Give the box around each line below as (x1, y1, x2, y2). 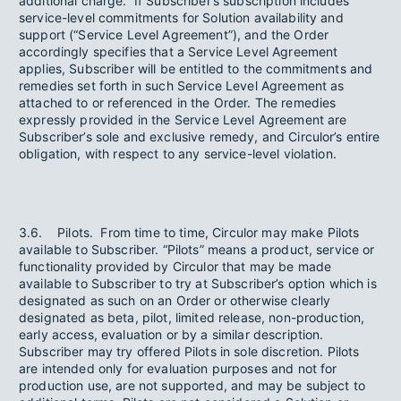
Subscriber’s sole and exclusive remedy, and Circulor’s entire (19, 129, 380, 144)
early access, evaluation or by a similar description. (19, 327, 324, 342)
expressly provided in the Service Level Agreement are (19, 112, 347, 127)
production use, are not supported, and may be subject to (19, 378, 365, 393)
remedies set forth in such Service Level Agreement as (19, 78, 345, 93)
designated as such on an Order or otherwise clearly (19, 293, 331, 308)
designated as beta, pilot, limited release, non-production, (19, 310, 365, 325)
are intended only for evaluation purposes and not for (19, 361, 337, 376)
